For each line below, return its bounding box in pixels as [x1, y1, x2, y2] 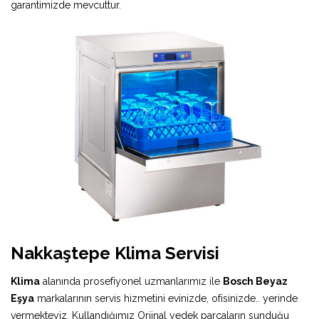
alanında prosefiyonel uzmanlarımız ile [40, 275, 223, 287]
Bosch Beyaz [223, 275, 288, 287]
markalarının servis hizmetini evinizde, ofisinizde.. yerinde [34, 292, 298, 304]
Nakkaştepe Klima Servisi [11, 242, 219, 263]
